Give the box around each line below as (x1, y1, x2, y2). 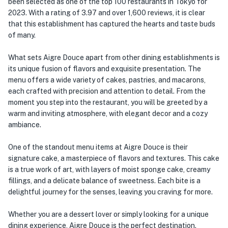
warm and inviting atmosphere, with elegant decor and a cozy (8, 109, 208, 118)
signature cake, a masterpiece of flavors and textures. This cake (8, 154, 219, 162)
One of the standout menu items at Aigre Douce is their (8, 143, 188, 151)
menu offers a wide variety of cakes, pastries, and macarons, (8, 76, 206, 84)
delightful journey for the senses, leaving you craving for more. (8, 188, 213, 196)
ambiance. (8, 121, 41, 129)
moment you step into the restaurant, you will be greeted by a (8, 98, 208, 106)
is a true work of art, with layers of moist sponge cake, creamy (8, 165, 210, 174)
